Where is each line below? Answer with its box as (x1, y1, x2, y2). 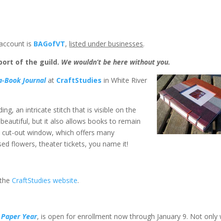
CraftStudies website (12, 176, 78, 185)
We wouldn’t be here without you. (61, 57, 171, 67)
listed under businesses (69, 39, 144, 48)
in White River (102, 75, 147, 85)
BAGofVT (34, 39, 66, 48)
